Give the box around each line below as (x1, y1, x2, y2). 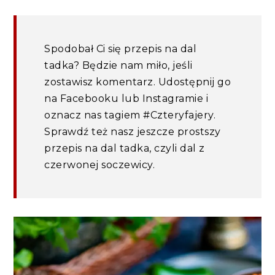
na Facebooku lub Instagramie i (44, 93, 209, 105)
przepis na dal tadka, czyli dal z (44, 142, 205, 155)
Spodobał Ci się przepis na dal (44, 43, 197, 55)
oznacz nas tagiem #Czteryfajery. (44, 109, 216, 122)
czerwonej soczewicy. (44, 159, 155, 171)
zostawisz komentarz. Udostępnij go (44, 76, 231, 88)
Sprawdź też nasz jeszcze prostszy (44, 126, 221, 138)
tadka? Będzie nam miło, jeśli (44, 60, 193, 72)
